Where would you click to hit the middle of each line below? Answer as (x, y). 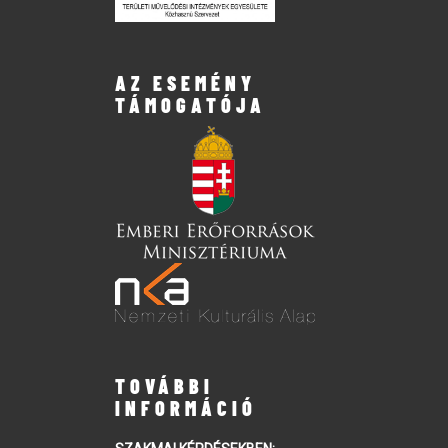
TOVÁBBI (164, 386)
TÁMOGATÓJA (190, 105)
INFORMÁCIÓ (186, 408)
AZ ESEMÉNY (185, 83)
